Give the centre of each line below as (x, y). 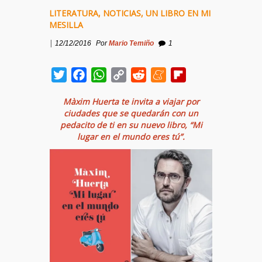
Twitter (83, 75)
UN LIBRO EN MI (178, 13)
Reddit (160, 75)
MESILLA (66, 25)
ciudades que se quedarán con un (131, 113)
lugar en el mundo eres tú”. (131, 137)
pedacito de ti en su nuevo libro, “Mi (131, 125)
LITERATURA (74, 13)
